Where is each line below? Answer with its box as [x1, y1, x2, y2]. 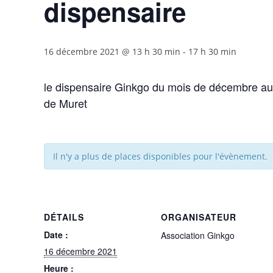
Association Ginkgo [161, 229, 235, 241]
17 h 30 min [188, 46, 236, 57]
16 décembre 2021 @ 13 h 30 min [44, 46, 180, 57]
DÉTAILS [44, 211, 84, 223]
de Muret [44, 95, 87, 111]
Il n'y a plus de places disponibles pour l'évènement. [53, 151, 268, 162]
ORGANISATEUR [161, 211, 236, 223]
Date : [44, 229, 68, 241]
